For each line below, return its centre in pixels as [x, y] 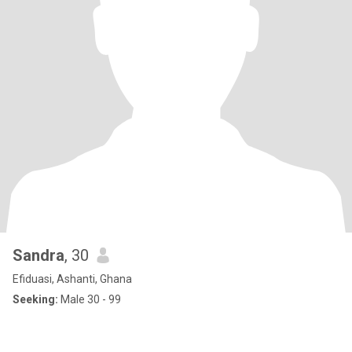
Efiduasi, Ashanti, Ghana [72, 279]
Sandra [38, 255]
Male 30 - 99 [90, 299]
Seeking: [35, 299]
